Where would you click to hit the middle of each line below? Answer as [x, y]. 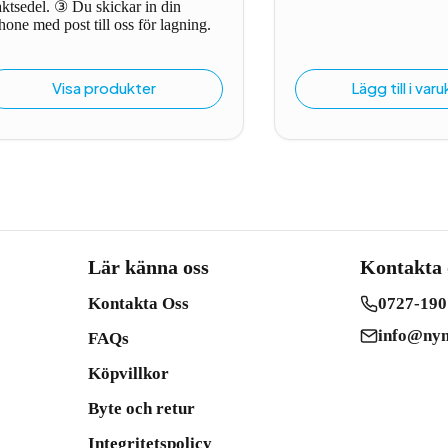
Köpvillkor [128, 373]
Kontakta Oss [138, 303]
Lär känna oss [148, 267]
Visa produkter [104, 87]
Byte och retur [141, 408]
